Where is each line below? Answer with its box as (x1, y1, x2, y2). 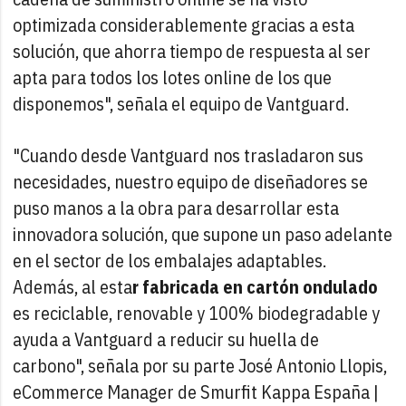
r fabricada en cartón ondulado (132, 274, 379, 299)
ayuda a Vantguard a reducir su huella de (13, 326, 320, 352)
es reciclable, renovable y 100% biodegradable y (13, 300, 381, 325)
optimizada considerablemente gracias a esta (13, 12, 355, 37)
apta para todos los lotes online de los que (13, 64, 333, 90)
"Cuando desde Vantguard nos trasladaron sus (13, 142, 364, 168)
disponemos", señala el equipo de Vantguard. (13, 91, 350, 116)
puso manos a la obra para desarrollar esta (13, 195, 340, 220)
